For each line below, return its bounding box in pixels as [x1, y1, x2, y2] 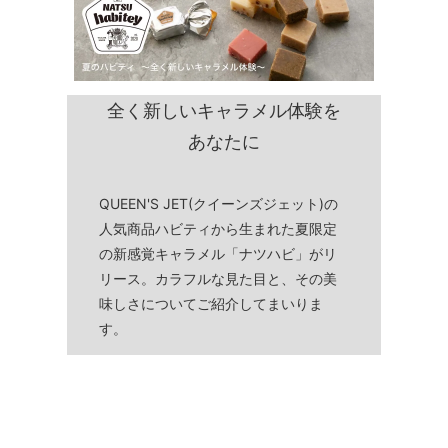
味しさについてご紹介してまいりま [98, 295, 323, 313]
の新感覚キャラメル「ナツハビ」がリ [98, 245, 337, 263]
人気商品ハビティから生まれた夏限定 [98, 220, 337, 238]
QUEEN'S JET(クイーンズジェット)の [98, 195, 338, 213]
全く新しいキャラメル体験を [106, 100, 341, 122]
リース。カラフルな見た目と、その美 [98, 270, 337, 288]
